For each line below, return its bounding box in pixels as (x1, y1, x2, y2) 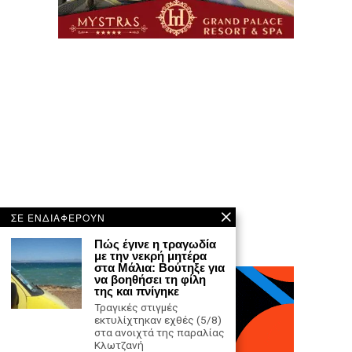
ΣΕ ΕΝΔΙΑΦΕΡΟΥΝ (11, 211, 105, 224)
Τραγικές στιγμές (94, 301, 178, 313)
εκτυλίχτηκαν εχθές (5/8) (94, 313, 222, 326)
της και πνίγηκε (94, 284, 179, 298)
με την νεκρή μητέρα (94, 249, 207, 262)
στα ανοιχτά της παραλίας (94, 326, 225, 339)
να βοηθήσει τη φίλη (94, 273, 206, 286)
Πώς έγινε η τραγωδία (94, 237, 216, 251)
